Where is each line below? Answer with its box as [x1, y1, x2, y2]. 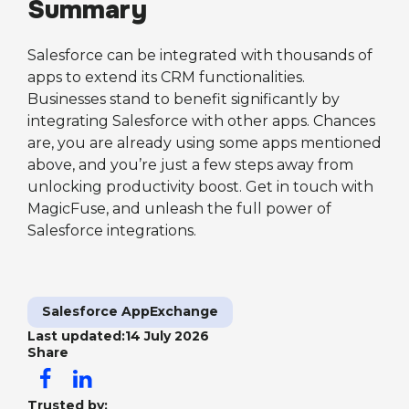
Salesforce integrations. [27, 221, 196, 239]
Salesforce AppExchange [42, 303, 218, 320]
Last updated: [27, 327, 125, 344]
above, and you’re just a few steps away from [27, 155, 353, 173]
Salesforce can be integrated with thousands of [27, 46, 372, 64]
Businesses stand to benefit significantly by [27, 89, 340, 108]
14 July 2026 [125, 327, 209, 344]
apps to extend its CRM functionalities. [27, 68, 305, 86]
